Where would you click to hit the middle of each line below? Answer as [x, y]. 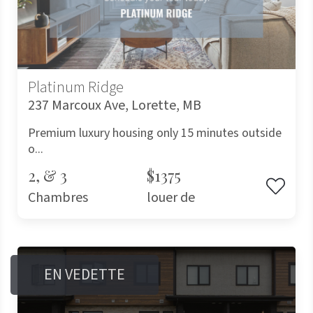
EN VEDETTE [85, 274]
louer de [173, 197]
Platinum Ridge [76, 87]
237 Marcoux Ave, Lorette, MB [115, 105]
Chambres [58, 197]
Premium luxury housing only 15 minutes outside [155, 133]
